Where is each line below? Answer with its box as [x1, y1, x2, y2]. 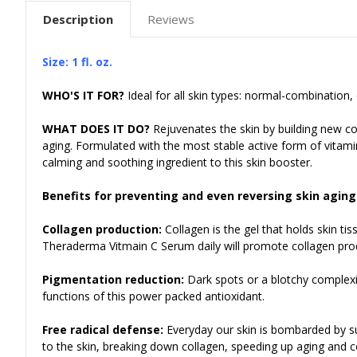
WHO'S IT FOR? [42, 87, 124, 103]
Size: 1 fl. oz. [42, 53, 116, 69]
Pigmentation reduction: [42, 271, 187, 287]
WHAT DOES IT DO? [42, 120, 153, 136]
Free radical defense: [42, 321, 167, 337]
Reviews [147, 10, 194, 27]
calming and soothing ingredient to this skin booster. [42, 154, 312, 170]
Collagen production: [42, 221, 162, 237]
